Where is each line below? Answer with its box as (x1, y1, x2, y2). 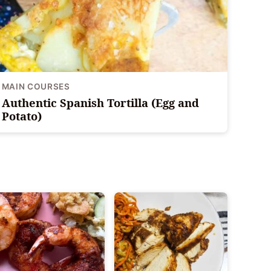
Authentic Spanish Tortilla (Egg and (1, 95, 199, 111)
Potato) (1, 108, 42, 124)
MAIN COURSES (1, 82, 70, 92)
